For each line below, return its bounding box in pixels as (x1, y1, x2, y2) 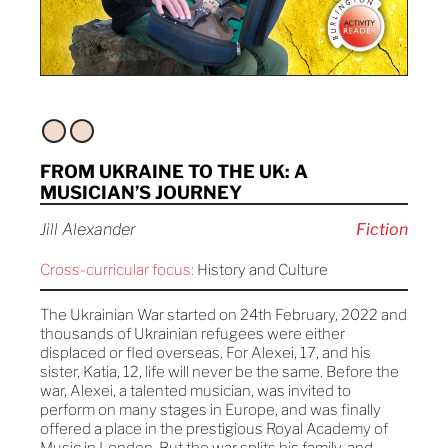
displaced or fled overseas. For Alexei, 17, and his (40, 344, 371, 363)
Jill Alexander (40, 220, 136, 240)
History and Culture (194, 261, 328, 280)
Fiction (356, 220, 408, 240)
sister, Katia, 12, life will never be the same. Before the (40, 363, 399, 382)
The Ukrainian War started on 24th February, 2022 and (40, 306, 407, 325)
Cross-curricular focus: (40, 261, 194, 280)
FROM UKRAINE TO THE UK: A (40, 161, 308, 183)
